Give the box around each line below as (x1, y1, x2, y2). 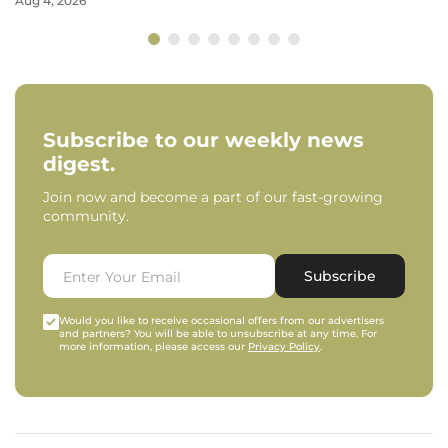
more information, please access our (59, 340, 248, 353)
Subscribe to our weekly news (43, 128, 364, 152)
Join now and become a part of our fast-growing (43, 188, 383, 206)
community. (43, 207, 129, 225)
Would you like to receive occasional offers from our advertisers (59, 314, 384, 327)
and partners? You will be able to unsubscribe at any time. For (59, 327, 377, 340)
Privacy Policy (248, 340, 320, 353)
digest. (43, 152, 115, 176)
